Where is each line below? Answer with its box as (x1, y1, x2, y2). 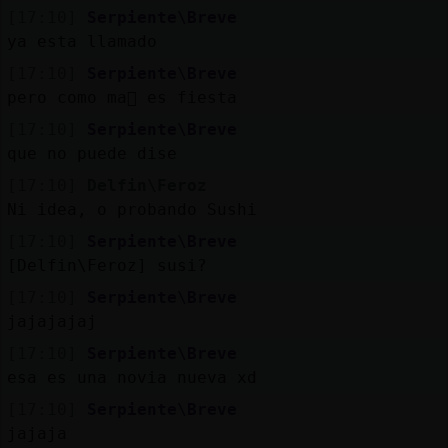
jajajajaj (6, 311, 97, 331)
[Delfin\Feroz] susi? (6, 255, 207, 275)
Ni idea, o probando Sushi (6, 199, 257, 219)
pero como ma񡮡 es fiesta (6, 87, 237, 107)
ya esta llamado (6, 31, 157, 51)
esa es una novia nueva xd (6, 367, 257, 387)
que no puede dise (6, 143, 177, 163)
